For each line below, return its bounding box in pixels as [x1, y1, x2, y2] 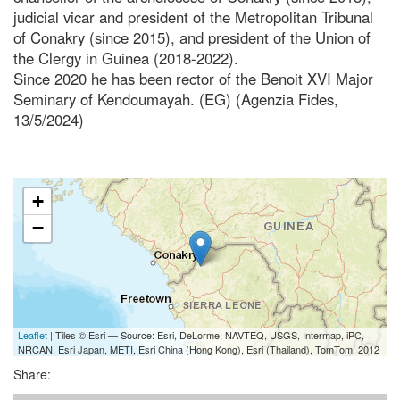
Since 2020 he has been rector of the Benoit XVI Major [13, 67, 373, 89]
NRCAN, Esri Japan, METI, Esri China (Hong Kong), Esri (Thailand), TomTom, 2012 [18, 341, 379, 356]
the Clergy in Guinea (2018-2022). [13, 46, 238, 69]
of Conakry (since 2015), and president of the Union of [13, 26, 371, 48]
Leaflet [18, 327, 47, 342]
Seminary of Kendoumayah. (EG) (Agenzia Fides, [13, 87, 338, 110]
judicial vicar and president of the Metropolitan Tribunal [13, 5, 373, 28]
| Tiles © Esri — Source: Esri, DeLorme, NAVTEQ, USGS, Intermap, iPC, [47, 327, 364, 342]
